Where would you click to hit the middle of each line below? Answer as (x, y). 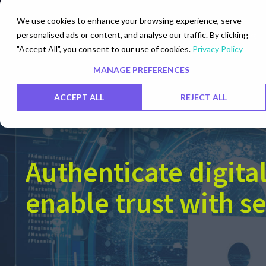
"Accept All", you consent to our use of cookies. (104, 49)
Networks (164, 36)
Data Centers (230, 36)
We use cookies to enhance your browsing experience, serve (129, 20)
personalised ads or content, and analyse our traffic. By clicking (132, 35)
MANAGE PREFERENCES (141, 70)
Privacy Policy (218, 49)
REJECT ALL (204, 97)
